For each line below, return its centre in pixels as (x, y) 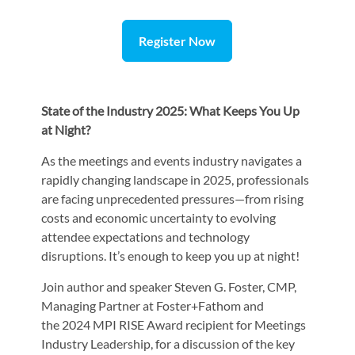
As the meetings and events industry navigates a (172, 160)
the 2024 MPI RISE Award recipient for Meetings (174, 324)
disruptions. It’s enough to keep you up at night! (171, 255)
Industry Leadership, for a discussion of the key (168, 343)
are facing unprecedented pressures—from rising (173, 198)
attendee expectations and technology (146, 236)
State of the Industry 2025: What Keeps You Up (171, 110)
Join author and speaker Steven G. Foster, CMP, (169, 286)
